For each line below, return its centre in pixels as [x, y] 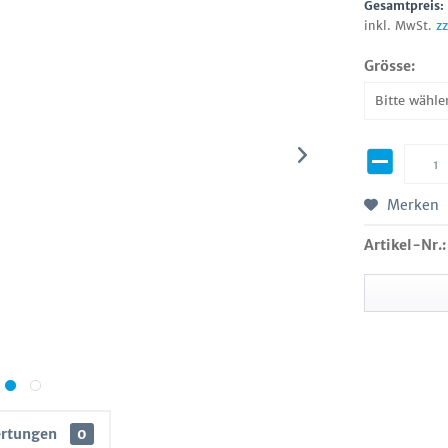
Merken [413, 205]
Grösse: [390, 66]
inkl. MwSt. [400, 25]
